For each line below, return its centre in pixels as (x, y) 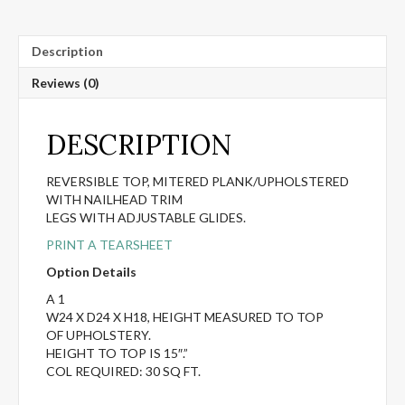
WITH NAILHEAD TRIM (114, 199)
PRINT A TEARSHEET (109, 244)
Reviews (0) (66, 82)
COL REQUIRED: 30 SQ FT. (123, 371)
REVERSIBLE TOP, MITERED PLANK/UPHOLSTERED (198, 181)
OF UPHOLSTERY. (99, 334)
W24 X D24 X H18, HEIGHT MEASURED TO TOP (185, 316)
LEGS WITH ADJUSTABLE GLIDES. (146, 217)
